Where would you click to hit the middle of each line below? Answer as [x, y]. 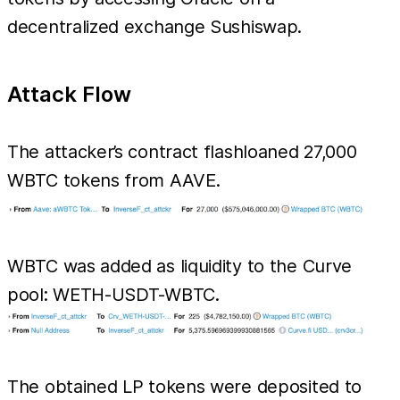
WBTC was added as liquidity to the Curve [180, 266]
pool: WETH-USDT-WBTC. [113, 294]
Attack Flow [69, 94]
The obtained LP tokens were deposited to [185, 386]
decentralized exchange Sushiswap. [155, 26]
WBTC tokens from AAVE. [114, 180]
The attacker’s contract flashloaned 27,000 [182, 151]
